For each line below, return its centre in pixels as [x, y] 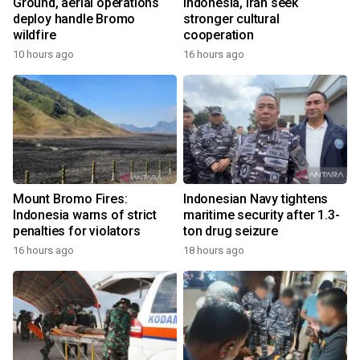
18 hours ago [214, 250]
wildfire [35, 35]
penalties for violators [77, 231]
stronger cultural [231, 19]
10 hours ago [43, 54]
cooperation [219, 35]
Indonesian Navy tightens [256, 199]
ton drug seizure [231, 231]
